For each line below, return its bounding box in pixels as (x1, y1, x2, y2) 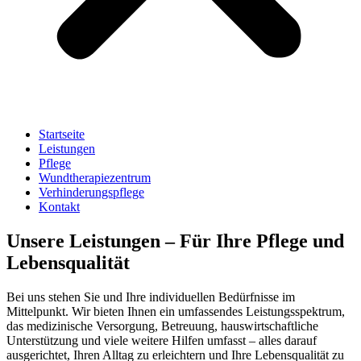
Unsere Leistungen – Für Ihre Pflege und (6, 230, 344, 251)
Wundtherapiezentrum (39, 171, 151, 185)
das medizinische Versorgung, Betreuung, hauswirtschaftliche (6, 318, 318, 333)
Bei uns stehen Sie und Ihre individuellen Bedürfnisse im (6, 289, 295, 304)
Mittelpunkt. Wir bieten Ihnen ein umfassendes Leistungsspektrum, (6, 304, 345, 318)
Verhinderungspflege (39, 185, 144, 199)
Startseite (39, 127, 85, 141)
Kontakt (39, 200, 80, 214)
